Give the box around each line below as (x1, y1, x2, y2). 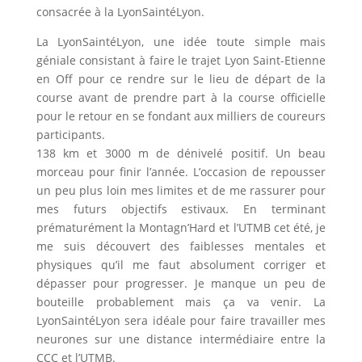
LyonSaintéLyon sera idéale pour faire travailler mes (36, 312, 326, 328)
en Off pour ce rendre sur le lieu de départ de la (36, 70, 326, 86)
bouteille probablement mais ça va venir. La (36, 293, 326, 309)
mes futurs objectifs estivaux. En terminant (36, 200, 326, 217)
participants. (36, 126, 105, 142)
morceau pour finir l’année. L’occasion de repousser (36, 163, 326, 179)
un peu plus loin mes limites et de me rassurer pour (36, 182, 326, 198)
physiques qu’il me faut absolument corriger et (36, 256, 326, 272)
